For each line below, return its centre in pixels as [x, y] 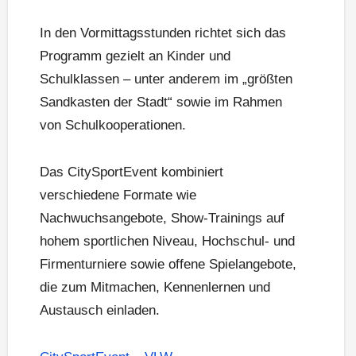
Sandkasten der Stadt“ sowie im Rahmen [161, 103]
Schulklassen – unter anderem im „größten [166, 79]
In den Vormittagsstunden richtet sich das [163, 33]
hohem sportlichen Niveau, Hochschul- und [167, 242]
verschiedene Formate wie [118, 195]
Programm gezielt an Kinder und [135, 56]
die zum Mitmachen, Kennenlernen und [155, 288]
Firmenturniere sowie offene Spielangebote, [168, 265]
